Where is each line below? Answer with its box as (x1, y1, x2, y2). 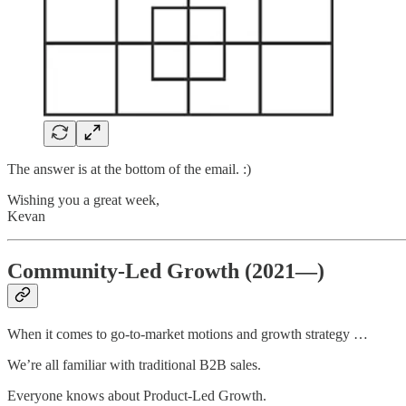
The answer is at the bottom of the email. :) (7, 161, 251, 178)
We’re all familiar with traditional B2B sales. (7, 357, 261, 373)
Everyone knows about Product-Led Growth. (7, 388, 266, 404)
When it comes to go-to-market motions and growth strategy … (7, 326, 368, 343)
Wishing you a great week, (7, 192, 159, 208)
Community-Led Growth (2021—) (7, 259, 324, 284)
